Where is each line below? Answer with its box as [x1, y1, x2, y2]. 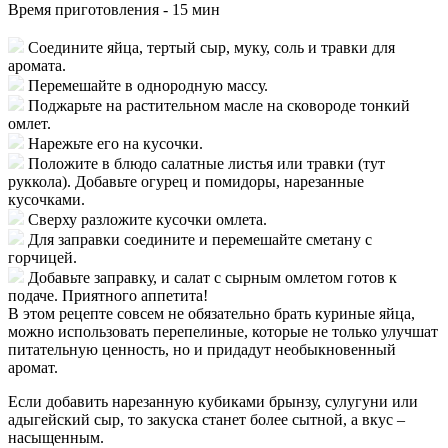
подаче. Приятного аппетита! [8, 286, 208, 304]
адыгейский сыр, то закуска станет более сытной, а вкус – [8, 410, 405, 428]
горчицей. [8, 248, 77, 266]
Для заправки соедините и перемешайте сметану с [28, 230, 372, 248]
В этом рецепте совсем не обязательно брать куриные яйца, [8, 304, 415, 322]
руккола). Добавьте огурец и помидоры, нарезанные [8, 172, 364, 190]
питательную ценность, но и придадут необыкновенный [8, 340, 396, 358]
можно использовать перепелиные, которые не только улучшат [8, 322, 438, 340]
